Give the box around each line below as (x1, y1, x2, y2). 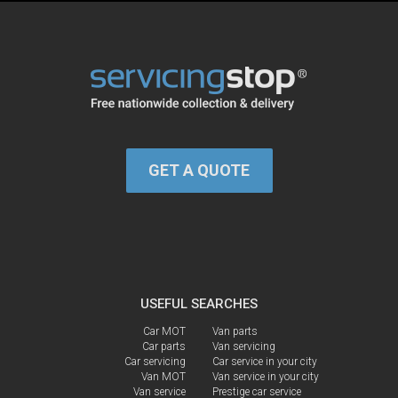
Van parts (212, 324, 258, 338)
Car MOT (143, 324, 186, 338)
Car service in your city (212, 354, 317, 368)
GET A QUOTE (148, 161, 250, 180)
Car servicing (124, 354, 186, 368)
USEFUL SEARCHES (140, 295, 258, 312)
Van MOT (141, 370, 186, 383)
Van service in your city (212, 370, 319, 383)
